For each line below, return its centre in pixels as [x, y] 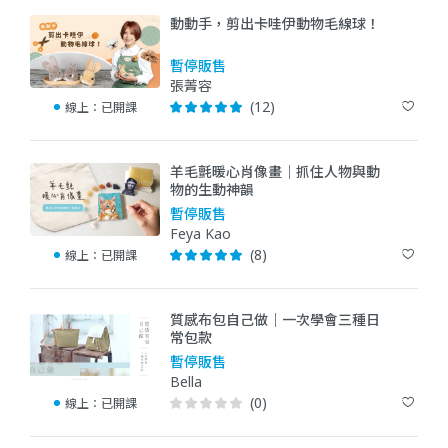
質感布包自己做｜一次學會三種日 [275, 319]
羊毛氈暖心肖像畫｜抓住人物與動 [275, 171]
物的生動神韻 [212, 189]
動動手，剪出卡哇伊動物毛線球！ [275, 23]
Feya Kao [200, 233]
